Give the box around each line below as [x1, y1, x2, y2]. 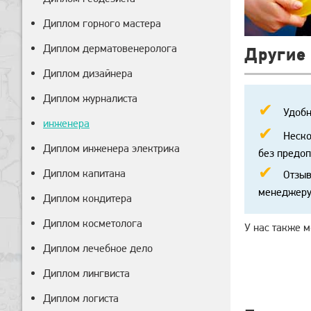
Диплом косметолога [43, 217, 142, 230]
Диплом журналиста [43, 92, 137, 105]
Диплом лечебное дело [43, 242, 153, 255]
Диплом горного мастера [43, 17, 161, 30]
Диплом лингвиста [43, 267, 130, 280]
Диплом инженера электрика [43, 142, 180, 155]
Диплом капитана [43, 167, 126, 180]
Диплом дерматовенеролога [43, 42, 177, 55]
